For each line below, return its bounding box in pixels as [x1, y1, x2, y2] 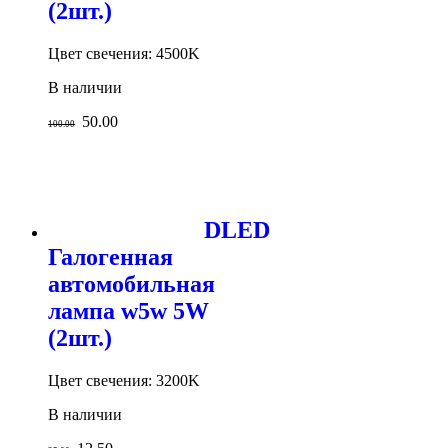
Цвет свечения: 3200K [48, 371, 200, 389]
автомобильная [48, 270, 215, 297]
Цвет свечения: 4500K [48, 45, 200, 63]
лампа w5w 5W [48, 297, 209, 324]
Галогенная [48, 243, 173, 270]
